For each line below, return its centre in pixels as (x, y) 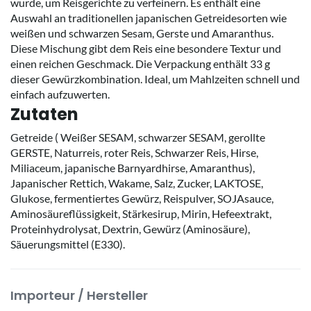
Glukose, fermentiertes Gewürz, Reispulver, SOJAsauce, (142, 198)
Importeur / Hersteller (79, 295)
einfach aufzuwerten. (60, 94)
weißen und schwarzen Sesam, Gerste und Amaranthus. (142, 33)
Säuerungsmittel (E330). (68, 244)
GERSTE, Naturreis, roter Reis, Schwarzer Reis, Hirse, (134, 152)
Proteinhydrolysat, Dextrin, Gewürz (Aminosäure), (130, 229)
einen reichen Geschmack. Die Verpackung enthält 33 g (140, 64)
